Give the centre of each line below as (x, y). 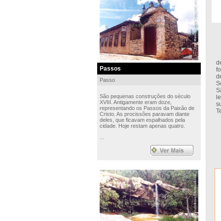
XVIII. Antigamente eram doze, (135, 102)
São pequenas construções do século (145, 96)
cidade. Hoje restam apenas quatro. (142, 126)
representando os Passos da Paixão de (147, 108)
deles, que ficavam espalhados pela (142, 120)
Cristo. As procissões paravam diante (144, 114)
